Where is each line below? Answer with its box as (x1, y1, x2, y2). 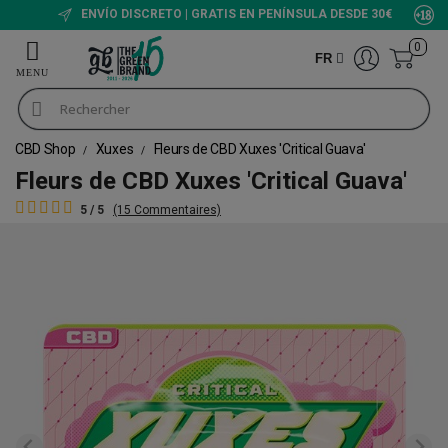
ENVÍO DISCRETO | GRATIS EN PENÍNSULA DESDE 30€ (77, 7, 392, 22)
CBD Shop (15, 141, 79, 157)
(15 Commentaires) (113, 203, 221, 217)
